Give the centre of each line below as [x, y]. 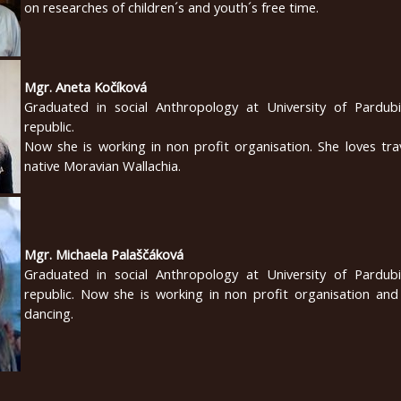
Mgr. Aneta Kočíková [85, 86]
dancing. [49, 313]
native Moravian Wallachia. [102, 165]
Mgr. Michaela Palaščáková [104, 254]
